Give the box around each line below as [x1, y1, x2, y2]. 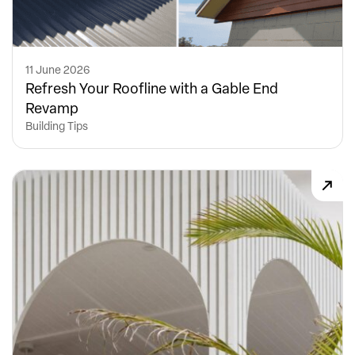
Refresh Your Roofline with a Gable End [25, 78, 278, 98]
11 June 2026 [25, 62, 90, 78]
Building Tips [25, 118, 88, 134]
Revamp [25, 97, 78, 118]
